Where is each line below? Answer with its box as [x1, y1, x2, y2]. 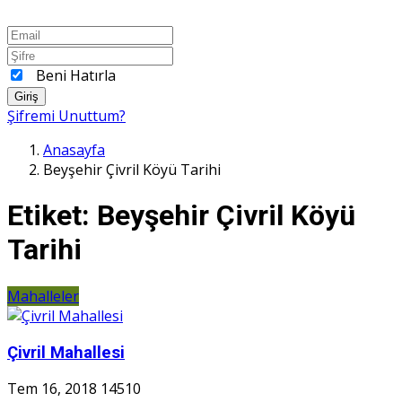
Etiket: [7, 198, 90, 233]
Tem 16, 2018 [7, 379, 97, 399]
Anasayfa [43, 139, 105, 160]
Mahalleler [7, 285, 79, 306]
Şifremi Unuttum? [7, 105, 126, 126]
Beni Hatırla [36, 65, 116, 85]
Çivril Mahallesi [7, 342, 125, 363]
